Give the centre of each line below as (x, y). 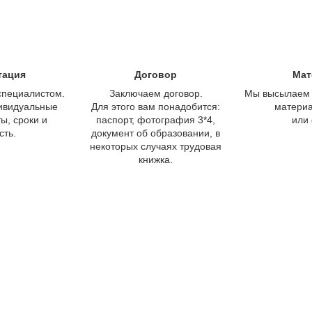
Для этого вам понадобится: (156, 106)
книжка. (156, 159)
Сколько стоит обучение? (156, 274)
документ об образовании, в (156, 133)
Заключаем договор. (156, 93)
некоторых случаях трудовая (156, 146)
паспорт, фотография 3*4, (156, 119)
